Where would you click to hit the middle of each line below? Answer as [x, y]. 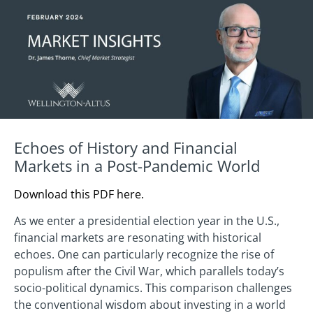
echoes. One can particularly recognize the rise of [144, 255]
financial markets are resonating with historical [138, 238]
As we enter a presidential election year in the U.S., [147, 221]
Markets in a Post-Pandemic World [137, 165]
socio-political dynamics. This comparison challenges [153, 288]
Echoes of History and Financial [126, 147]
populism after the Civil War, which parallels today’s [149, 271]
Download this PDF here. [79, 194]
